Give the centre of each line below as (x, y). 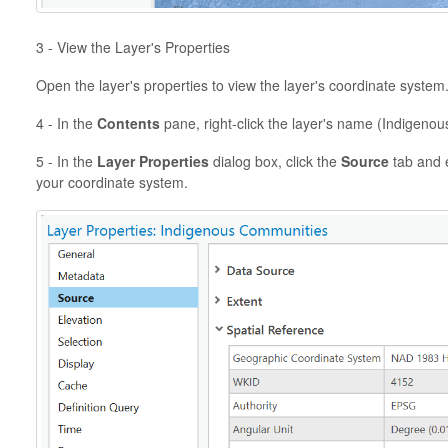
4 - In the (66, 123)
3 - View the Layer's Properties (132, 47)
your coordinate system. (111, 182)
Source (364, 161)
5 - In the (66, 161)
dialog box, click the (274, 161)
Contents (128, 123)
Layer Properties (152, 161)
